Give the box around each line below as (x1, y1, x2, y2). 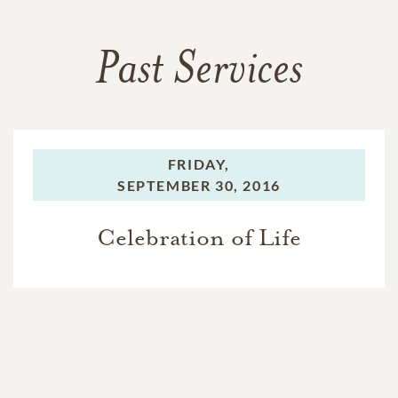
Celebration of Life (97, 223, 301, 253)
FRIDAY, (167, 155, 231, 173)
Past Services (95, 49, 303, 96)
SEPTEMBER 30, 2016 (117, 177, 281, 195)
